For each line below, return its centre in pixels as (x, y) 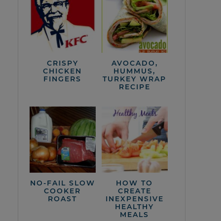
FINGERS (63, 79)
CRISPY (62, 63)
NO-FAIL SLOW (62, 183)
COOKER (63, 191)
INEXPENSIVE (134, 199)
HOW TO (135, 183)
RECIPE (134, 87)
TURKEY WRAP (135, 79)
